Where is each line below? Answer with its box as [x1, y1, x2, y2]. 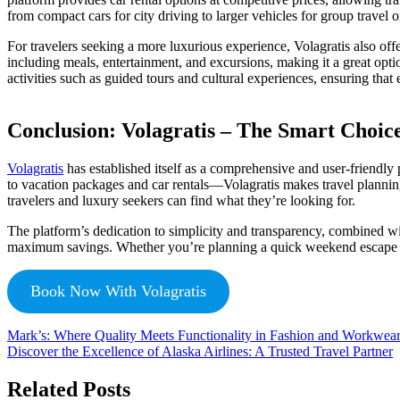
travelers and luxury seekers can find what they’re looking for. [7, 192, 355, 208]
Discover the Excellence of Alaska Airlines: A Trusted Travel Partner [7, 343, 393, 359]
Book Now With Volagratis [29, 281, 206, 300]
